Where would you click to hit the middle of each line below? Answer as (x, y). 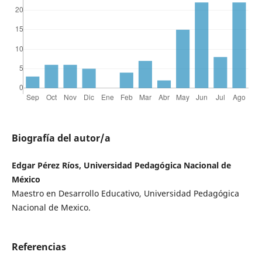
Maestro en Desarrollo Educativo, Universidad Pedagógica (125, 194)
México (26, 180)
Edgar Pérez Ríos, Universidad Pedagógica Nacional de (121, 166)
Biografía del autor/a (61, 138)
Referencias (39, 247)
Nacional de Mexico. (51, 208)
